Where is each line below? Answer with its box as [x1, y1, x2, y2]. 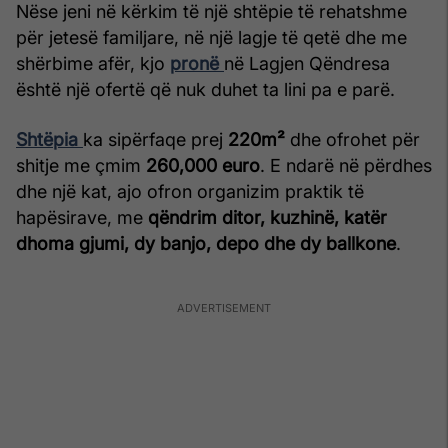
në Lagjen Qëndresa [224, 53, 390, 74]
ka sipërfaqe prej [83, 129, 228, 150]
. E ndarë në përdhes [260, 155, 432, 176]
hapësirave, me [16, 207, 148, 228]
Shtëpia [16, 129, 83, 150]
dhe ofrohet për [285, 129, 420, 150]
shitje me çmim [16, 155, 146, 176]
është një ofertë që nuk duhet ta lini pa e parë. [16, 79, 395, 100]
